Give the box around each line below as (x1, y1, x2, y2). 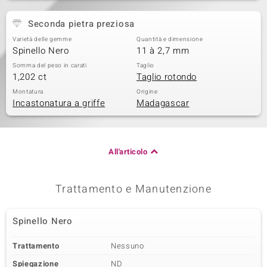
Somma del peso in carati (13, 61, 87, 70)
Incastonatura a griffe (13, 97, 105, 110)
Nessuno (111, 240, 144, 252)
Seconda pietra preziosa (27, 17, 135, 30)
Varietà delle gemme (13, 35, 72, 44)
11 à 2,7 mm (136, 44, 190, 57)
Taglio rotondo (136, 70, 197, 83)
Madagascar (136, 97, 190, 110)
